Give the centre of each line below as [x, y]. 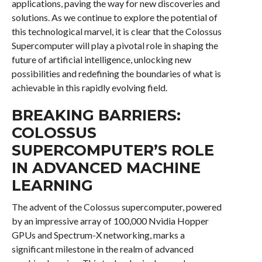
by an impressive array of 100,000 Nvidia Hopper [110, 221]
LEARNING [52, 185]
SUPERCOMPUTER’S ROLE [113, 150]
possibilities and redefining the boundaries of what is [116, 73]
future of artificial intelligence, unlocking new [101, 59]
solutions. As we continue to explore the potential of [114, 17]
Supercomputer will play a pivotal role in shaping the [115, 45]
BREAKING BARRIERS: [96, 115]
